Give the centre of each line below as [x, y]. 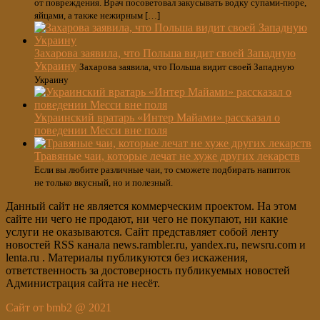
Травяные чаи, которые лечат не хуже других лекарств [167, 156]
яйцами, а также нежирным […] [97, 15]
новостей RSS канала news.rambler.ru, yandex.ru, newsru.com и [156, 245]
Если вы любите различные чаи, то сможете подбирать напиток [162, 170]
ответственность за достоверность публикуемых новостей [148, 270]
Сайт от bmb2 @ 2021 [59, 307]
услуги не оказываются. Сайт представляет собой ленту [142, 232]
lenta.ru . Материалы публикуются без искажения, [127, 257]
